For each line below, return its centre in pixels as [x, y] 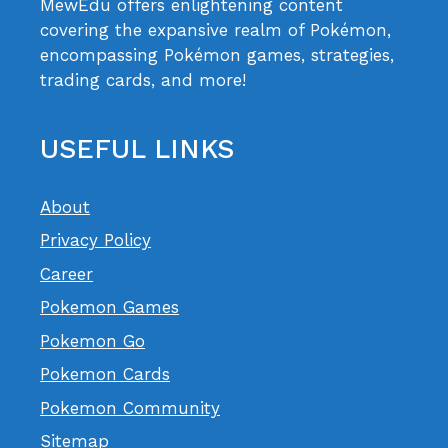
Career [66, 273]
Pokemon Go [92, 340]
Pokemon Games [109, 307]
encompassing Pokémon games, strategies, [217, 54]
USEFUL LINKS [137, 148]
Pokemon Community [130, 407]
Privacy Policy [95, 240]
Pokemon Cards [105, 374]
